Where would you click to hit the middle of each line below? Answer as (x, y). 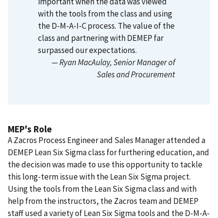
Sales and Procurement (136, 74)
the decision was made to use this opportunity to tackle (105, 164)
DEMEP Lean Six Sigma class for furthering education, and (109, 152)
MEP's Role (30, 129)
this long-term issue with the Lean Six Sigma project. (99, 176)
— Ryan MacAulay (81, 62)
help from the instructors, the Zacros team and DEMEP (103, 201)
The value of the (146, 26)
